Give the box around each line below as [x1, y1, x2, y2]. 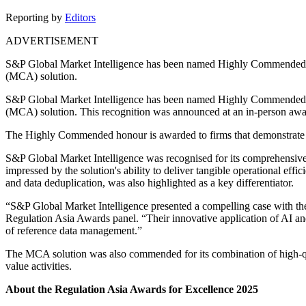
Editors [65, 12, 96, 24]
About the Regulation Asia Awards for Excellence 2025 [5, 283, 258, 296]
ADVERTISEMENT [5, 35, 98, 47]
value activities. [5, 260, 74, 273]
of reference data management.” [5, 225, 145, 237]
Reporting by [5, 12, 62, 24]
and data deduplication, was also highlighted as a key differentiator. [5, 177, 296, 189]
